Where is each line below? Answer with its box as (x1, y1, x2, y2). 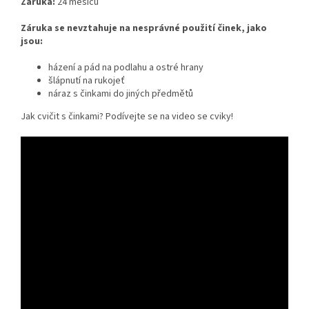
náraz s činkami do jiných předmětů (48, 87, 195, 101)
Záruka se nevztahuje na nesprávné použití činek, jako (21, 21, 267, 36)
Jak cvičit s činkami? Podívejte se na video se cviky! (21, 110, 233, 124)
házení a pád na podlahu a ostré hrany (48, 61, 203, 75)
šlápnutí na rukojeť (48, 74, 125, 88)
